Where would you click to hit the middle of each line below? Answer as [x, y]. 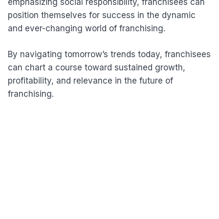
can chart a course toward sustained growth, [97, 67]
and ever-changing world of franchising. [87, 29]
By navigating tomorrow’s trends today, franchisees [109, 54]
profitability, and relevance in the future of [90, 80]
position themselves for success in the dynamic [102, 15]
